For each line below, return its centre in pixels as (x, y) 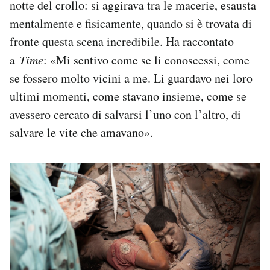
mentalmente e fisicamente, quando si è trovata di (131, 23)
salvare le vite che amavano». (81, 132)
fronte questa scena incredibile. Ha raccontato (122, 41)
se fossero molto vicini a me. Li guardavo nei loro (131, 78)
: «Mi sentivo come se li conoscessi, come (146, 60)
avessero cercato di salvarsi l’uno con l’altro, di (125, 114)
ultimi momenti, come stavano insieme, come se (128, 96)
